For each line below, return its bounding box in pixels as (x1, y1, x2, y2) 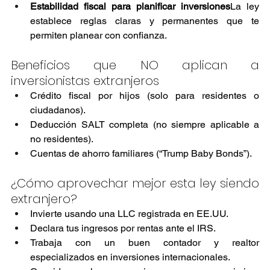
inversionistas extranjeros (11, 72, 159, 89)
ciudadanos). (30, 104, 86, 116)
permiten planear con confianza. (30, 29, 167, 41)
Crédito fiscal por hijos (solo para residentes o (30, 89, 259, 101)
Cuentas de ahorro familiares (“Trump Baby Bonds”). (30, 147, 252, 159)
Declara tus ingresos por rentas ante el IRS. (30, 222, 216, 234)
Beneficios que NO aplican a (11, 56, 259, 74)
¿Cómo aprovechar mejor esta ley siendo (11, 174, 259, 192)
